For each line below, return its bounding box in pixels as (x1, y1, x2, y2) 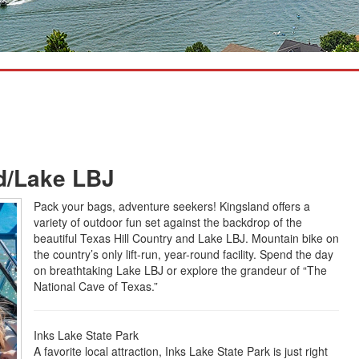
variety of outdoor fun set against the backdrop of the (34, 214, 302, 230)
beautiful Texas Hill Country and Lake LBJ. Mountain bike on (34, 230, 339, 246)
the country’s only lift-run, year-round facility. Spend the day (34, 246, 333, 262)
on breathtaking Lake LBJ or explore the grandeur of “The (34, 262, 327, 278)
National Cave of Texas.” (34, 278, 161, 294)
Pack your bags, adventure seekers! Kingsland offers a (34, 198, 310, 214)
